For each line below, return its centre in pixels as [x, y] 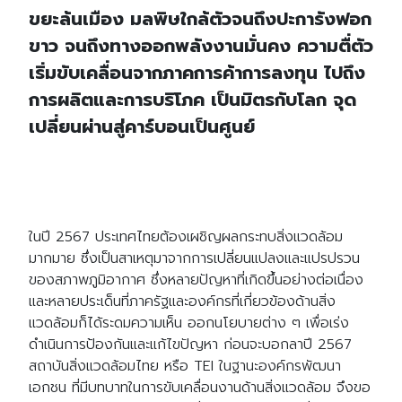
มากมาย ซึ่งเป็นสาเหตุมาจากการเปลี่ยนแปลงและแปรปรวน [194, 258]
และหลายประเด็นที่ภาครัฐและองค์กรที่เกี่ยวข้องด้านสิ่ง [182, 301]
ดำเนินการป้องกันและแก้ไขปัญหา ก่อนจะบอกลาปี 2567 [190, 344]
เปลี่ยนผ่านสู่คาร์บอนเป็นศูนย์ [145, 126]
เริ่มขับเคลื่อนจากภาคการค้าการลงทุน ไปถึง [197, 72]
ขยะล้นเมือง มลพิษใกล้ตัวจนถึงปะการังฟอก [200, 18]
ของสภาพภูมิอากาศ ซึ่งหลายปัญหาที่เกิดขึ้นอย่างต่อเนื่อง [196, 280]
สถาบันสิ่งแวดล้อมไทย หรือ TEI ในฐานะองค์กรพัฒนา [185, 366]
